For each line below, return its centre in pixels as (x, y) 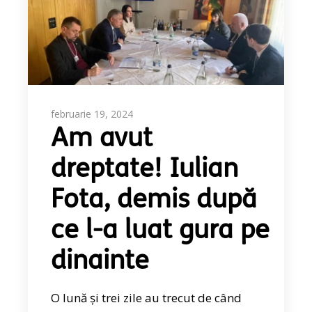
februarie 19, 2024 (92, 114)
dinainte (100, 263)
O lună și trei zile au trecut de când (147, 298)
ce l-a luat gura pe (161, 232)
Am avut (102, 140)
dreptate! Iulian (145, 171)
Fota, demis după (154, 201)
